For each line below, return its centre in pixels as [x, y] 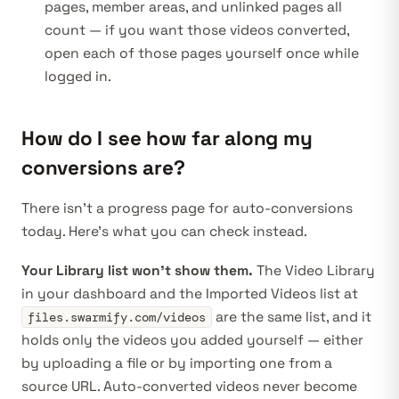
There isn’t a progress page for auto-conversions [187, 209]
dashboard [110, 294]
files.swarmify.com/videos [117, 318]
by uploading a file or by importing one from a [177, 364]
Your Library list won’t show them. [137, 271]
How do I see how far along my [167, 139]
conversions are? [103, 168]
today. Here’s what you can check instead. [164, 232]
